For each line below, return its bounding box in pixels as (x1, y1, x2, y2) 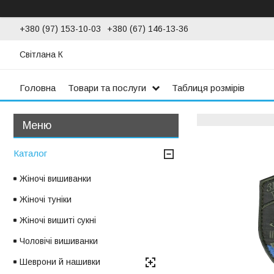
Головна (20, 82, 56, 93)
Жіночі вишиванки (20, 174, 91, 184)
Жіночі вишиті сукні (20, 215, 96, 226)
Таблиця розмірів (172, 82, 245, 93)
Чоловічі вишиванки (20, 236, 98, 246)
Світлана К (20, 49, 63, 59)
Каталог (13, 148, 47, 159)
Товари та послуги (68, 82, 146, 93)
